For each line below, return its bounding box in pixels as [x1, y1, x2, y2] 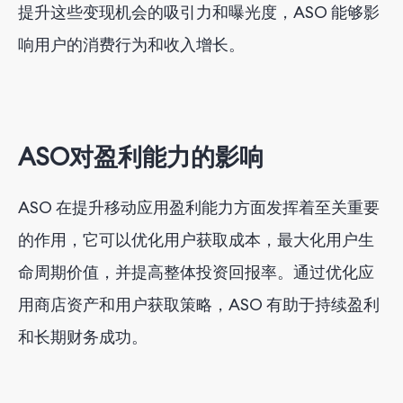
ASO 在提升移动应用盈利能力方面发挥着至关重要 [18, 196, 380, 218]
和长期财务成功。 [18, 326, 148, 347]
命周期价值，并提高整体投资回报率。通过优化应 [18, 261, 374, 282]
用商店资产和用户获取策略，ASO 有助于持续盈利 [18, 293, 380, 315]
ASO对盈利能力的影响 [18, 141, 264, 173]
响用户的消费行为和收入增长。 [18, 33, 245, 55]
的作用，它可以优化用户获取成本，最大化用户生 [18, 228, 374, 250]
